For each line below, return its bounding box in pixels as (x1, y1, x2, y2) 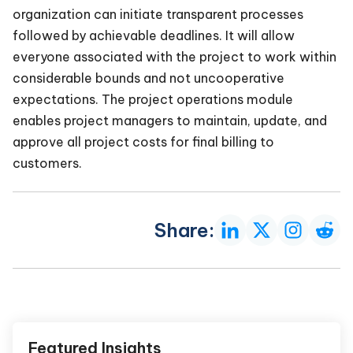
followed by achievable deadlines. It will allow (13, 27, 295, 43)
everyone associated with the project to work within (13, 48, 336, 65)
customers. (13, 154, 82, 171)
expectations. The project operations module (13, 91, 293, 107)
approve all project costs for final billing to (13, 133, 274, 150)
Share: (154, 218, 214, 243)
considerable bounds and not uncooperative (13, 69, 284, 86)
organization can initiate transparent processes (13, 6, 303, 22)
